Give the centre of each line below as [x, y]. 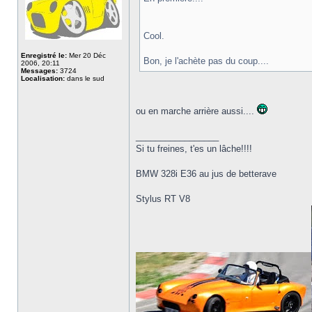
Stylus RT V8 [163, 199]
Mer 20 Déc [86, 55]
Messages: [39, 71]
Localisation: [43, 78]
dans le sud [85, 78]
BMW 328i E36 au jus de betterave [206, 174]
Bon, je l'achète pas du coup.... [206, 61]
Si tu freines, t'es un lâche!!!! [194, 149]
